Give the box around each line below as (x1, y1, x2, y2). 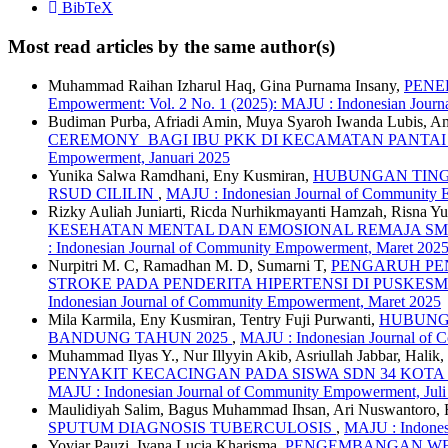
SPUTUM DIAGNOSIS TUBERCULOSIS (48, 418, 336, 436)
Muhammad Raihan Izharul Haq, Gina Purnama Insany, (48, 76, 404, 94)
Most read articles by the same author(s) (8, 35, 335, 57)
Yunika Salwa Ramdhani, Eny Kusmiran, (48, 166, 313, 184)
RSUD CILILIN (48, 184, 158, 202)
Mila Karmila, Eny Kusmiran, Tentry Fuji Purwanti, (48, 310, 379, 328)
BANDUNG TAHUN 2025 (48, 328, 232, 346)
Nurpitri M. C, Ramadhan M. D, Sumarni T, (48, 256, 331, 274)
